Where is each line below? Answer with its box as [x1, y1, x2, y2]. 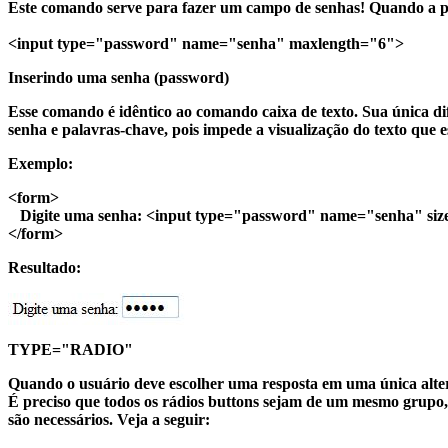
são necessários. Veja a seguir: [8, 410, 210, 428]
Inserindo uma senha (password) [8, 68, 229, 86]
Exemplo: [8, 154, 73, 172]
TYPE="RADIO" [8, 340, 133, 358]
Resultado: [8, 258, 81, 276]
